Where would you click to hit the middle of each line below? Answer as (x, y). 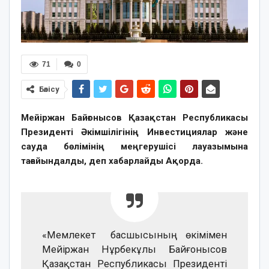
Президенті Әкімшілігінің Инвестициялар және (134, 132)
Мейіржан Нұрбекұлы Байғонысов (134, 249)
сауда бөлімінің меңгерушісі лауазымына (134, 146)
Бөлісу (49, 89)
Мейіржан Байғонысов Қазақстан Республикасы (134, 117)
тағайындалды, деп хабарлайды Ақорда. (112, 161)
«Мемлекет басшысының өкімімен (134, 235)
